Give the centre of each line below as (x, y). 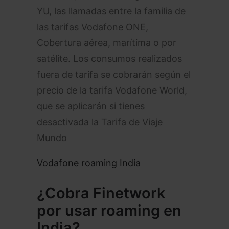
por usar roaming (100, 210)
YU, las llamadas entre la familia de (111, 11)
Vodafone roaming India (89, 163)
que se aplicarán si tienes (91, 106)
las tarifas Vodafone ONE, (93, 27)
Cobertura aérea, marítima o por (107, 43)
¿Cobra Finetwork (101, 193)
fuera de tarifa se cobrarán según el (114, 74)
